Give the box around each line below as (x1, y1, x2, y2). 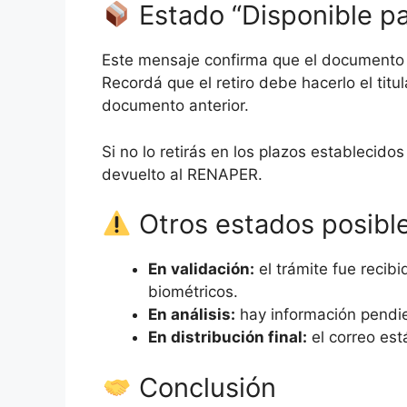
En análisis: (148, 305, 235, 324)
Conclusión (132, 371, 277, 403)
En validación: (148, 260, 254, 279)
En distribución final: (148, 328, 307, 347)
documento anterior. (102, 96, 249, 115)
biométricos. (148, 283, 238, 302)
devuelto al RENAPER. (102, 164, 263, 184)
